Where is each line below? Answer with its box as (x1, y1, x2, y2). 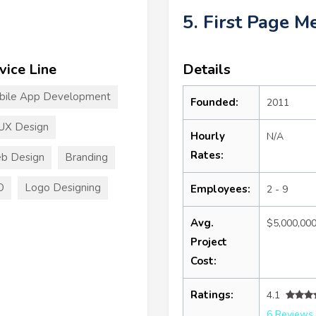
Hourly (190, 128, 225, 143)
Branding (64, 150, 108, 164)
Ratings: (190, 287, 233, 302)
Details (183, 59, 231, 79)
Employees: (190, 181, 250, 196)
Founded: (190, 95, 238, 109)
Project (190, 234, 227, 249)
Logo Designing (24, 180, 101, 195)
